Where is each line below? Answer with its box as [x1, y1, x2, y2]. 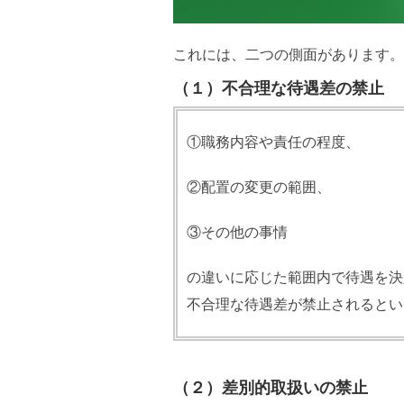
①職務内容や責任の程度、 [187, 133, 360, 150]
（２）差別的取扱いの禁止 [173, 377, 368, 397]
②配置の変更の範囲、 [187, 179, 331, 195]
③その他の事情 [187, 224, 288, 240]
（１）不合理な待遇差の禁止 [173, 78, 384, 97]
